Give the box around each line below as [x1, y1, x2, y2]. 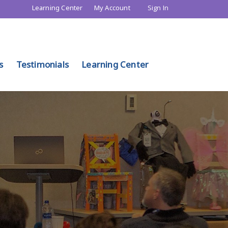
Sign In [147, 3, 169, 12]
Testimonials [16, 59, 69, 70]
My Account [91, 3, 130, 12]
